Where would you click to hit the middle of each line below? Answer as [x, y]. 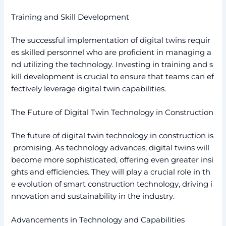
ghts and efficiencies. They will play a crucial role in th [111, 172]
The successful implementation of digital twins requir [111, 40]
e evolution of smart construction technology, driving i [112, 184]
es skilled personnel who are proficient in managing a [111, 52]
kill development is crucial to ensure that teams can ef [113, 76]
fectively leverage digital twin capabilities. [89, 89]
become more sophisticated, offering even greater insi [112, 160]
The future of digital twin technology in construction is [112, 135]
